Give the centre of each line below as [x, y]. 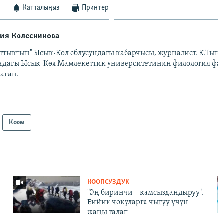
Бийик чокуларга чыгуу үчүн [137, 202]
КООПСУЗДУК [108, 182]
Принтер [95, 8]
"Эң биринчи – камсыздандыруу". [145, 192]
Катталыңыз [41, 8]
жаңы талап [107, 212]
